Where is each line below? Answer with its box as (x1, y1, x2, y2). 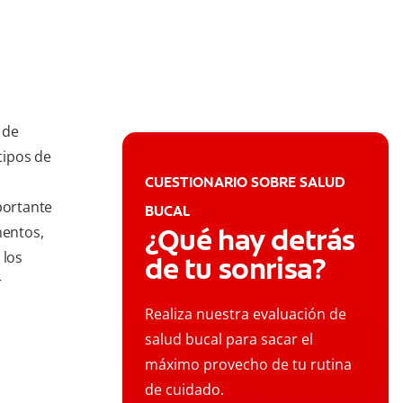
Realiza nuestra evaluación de (145, 304, 346, 325)
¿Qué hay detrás (145, 221, 356, 260)
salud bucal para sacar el (145, 329, 313, 350)
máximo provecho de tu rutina (145, 354, 352, 375)
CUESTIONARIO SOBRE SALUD (145, 173, 345, 193)
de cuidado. (145, 380, 224, 400)
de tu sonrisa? (145, 250, 327, 289)
